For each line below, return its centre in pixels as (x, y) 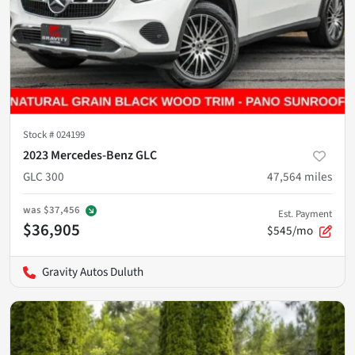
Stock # (40, 134)
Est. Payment (305, 214)
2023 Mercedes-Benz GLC (90, 155)
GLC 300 (44, 176)
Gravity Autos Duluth (93, 271)
